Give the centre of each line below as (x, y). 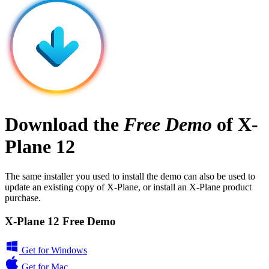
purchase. (23, 198)
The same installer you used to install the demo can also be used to (130, 176)
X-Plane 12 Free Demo (60, 221)
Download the (64, 125)
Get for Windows (53, 250)
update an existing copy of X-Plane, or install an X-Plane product (128, 187)
